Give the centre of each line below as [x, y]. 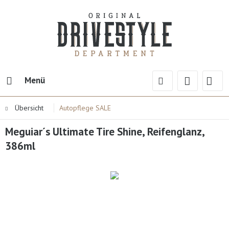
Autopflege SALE [85, 108]
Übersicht [29, 108]
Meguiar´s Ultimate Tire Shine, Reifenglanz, [105, 132]
